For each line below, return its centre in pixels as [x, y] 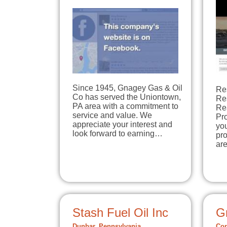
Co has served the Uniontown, [127, 97]
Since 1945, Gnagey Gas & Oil [127, 88]
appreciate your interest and [122, 124]
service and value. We [112, 115]
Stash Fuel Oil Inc [120, 213]
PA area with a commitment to [125, 106]
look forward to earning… [118, 133]
